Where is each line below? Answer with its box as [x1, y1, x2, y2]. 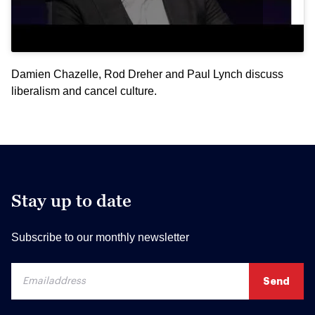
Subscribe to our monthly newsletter [11, 231, 189, 243]
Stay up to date [11, 190, 131, 211]
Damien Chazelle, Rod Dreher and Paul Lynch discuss [11, 67, 283, 80]
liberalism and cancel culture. [11, 84, 157, 97]
